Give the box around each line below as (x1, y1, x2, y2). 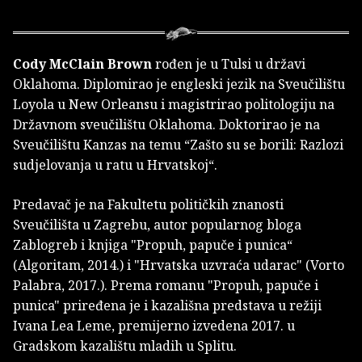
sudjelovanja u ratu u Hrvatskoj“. (13, 156, 217, 175)
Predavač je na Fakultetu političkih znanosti (13, 196, 284, 214)
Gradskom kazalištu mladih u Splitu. (13, 337, 237, 356)
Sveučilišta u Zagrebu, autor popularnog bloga (13, 216, 301, 234)
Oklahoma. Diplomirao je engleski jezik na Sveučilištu (13, 75, 345, 94)
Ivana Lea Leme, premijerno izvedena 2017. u (13, 317, 295, 335)
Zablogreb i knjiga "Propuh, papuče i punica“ (13, 236, 293, 255)
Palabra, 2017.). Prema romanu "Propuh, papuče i (13, 276, 318, 295)
